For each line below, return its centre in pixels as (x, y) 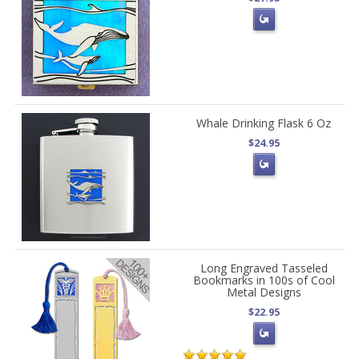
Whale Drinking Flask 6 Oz (264, 123)
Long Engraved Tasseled (264, 268)
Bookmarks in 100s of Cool (264, 280)
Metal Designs (264, 292)
